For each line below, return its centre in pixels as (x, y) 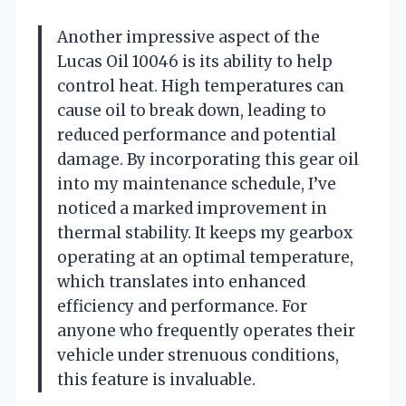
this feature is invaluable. (156, 379)
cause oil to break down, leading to (192, 110)
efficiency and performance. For (182, 306)
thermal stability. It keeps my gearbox (205, 232)
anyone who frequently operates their (206, 330)
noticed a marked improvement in (192, 208)
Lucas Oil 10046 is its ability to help (195, 61)
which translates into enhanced (181, 281)
